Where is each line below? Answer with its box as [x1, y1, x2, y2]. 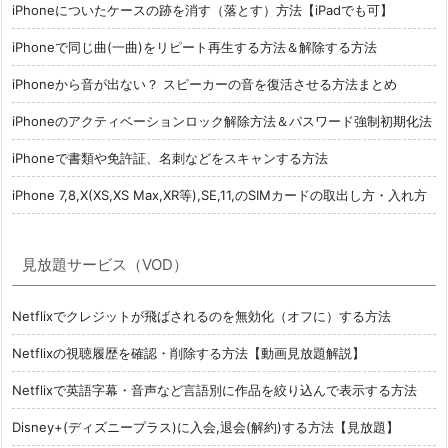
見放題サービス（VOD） [22, 255, 188, 275]
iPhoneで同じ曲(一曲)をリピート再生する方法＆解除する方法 [12, 39, 377, 56]
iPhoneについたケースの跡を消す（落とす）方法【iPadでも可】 [12, 2, 393, 19]
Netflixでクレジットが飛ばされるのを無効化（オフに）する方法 [12, 308, 391, 325]
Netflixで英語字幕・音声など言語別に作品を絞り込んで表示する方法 [12, 382, 417, 399]
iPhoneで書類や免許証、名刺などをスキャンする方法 [12, 150, 328, 167]
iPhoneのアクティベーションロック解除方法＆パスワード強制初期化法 [12, 113, 432, 130]
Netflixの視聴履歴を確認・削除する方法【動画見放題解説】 [12, 345, 365, 362]
